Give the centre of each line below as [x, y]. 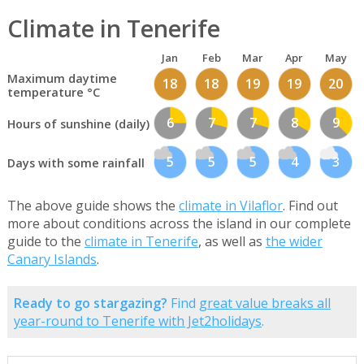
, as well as [232, 242]
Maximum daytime [62, 78]
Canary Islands [52, 260]
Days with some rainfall [76, 162]
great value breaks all [264, 303]
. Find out [310, 206]
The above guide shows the [93, 206]
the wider [294, 242]
